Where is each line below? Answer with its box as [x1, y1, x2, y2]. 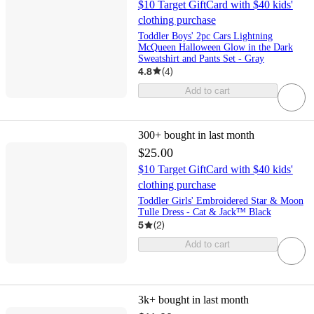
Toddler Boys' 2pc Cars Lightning [137, 30, 273, 41]
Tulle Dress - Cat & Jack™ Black [137, 207, 271, 218]
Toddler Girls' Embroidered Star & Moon [137, 196, 303, 207]
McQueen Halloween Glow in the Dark [137, 41, 293, 53]
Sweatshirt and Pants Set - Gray [137, 53, 264, 64]
